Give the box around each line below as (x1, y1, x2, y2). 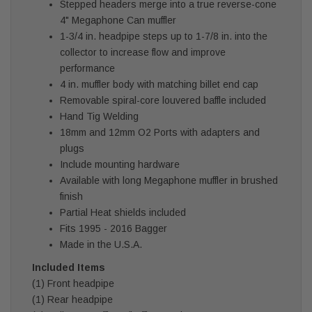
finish (60, 190, 83, 202)
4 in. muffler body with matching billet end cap (60, 78, 258, 90)
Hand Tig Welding (60, 110, 139, 122)
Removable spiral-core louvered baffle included (60, 94, 266, 106)
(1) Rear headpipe (32, 293, 113, 305)
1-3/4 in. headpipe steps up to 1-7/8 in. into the (60, 30, 267, 42)
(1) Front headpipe (32, 277, 114, 289)
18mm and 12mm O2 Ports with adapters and (60, 126, 260, 138)
